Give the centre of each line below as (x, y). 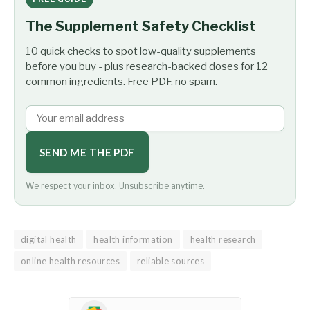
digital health (49, 239)
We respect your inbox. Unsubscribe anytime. (115, 185)
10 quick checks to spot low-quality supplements (141, 51)
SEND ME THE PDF (87, 152)
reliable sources (171, 261)
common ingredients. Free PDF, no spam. (121, 81)
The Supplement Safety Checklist (141, 26)
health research (223, 239)
